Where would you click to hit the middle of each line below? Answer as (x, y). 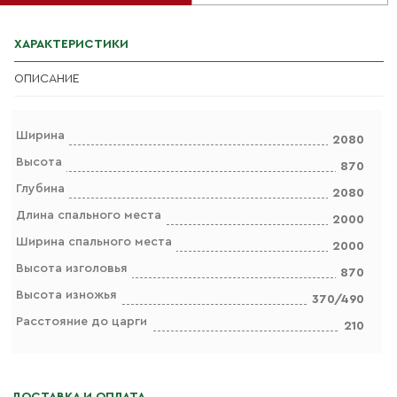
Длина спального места (89, 215)
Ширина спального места (94, 242)
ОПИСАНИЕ (47, 79)
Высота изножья (66, 295)
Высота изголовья (72, 269)
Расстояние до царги (82, 322)
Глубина (40, 189)
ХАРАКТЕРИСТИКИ (71, 44)
